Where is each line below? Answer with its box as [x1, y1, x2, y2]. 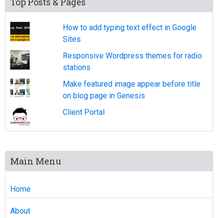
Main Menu [10, 155, 61, 167]
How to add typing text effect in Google [62, 23, 197, 33]
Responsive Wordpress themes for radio [62, 51, 202, 61]
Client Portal [62, 108, 105, 117]
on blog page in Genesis [62, 91, 145, 101]
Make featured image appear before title [62, 79, 200, 89]
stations [62, 63, 91, 73]
